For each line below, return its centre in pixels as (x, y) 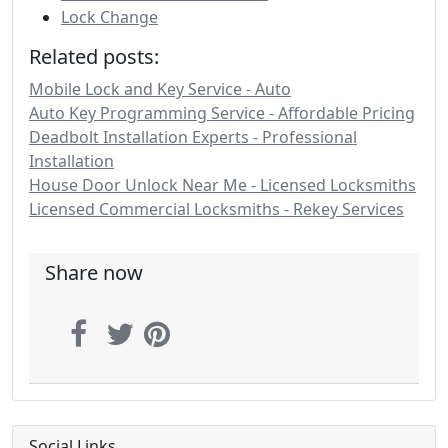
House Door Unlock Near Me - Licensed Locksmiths (222, 185)
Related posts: (94, 56)
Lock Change (109, 17)
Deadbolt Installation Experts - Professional (193, 137)
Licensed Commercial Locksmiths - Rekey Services (216, 209)
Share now (94, 272)
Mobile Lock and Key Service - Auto (160, 89)
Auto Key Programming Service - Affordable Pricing (222, 113)
